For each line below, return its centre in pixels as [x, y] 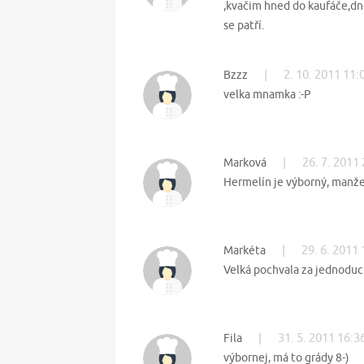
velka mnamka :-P [267, 95]
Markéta [246, 251]
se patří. [244, 26]
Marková [246, 163]
